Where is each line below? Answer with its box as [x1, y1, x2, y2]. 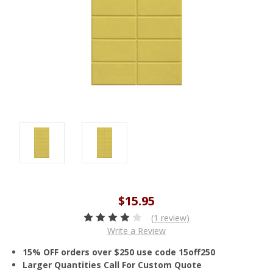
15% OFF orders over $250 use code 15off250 [23, 246, 216, 258]
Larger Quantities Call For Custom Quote [23, 258, 202, 271]
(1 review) [151, 211, 190, 224]
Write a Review [107, 224, 166, 236]
